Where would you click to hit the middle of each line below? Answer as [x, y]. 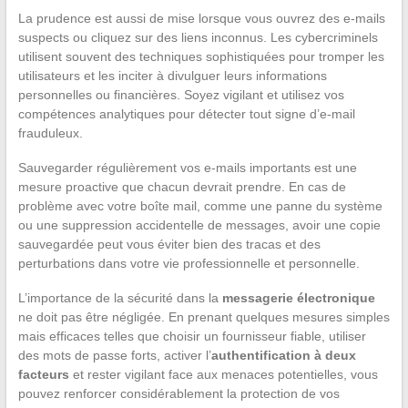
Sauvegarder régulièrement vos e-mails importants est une [187, 167]
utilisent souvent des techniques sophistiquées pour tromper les [201, 56]
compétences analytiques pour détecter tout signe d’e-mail [186, 113]
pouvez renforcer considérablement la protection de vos [178, 393]
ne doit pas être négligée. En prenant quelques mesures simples [204, 316]
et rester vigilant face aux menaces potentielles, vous [223, 374]
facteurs [43, 374]
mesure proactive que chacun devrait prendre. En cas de [182, 186]
